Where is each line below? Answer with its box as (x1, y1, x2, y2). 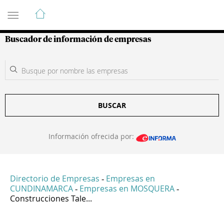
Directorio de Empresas (10, 173, 99, 184)
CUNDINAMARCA (10, 183, 73, 194)
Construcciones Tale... (10, 193, 92, 204)
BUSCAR (98, 100, 126, 110)
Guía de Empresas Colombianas (5, 3, 184, 15)
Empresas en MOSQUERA (79, 183, 174, 194)
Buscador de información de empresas (5, 35, 151, 43)
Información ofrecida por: (48, 131, 136, 141)
